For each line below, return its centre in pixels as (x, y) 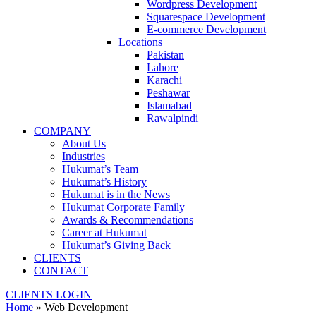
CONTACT (61, 271)
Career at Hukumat (104, 232)
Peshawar (168, 93)
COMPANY (62, 131)
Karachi (164, 80)
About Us (84, 144)
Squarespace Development (206, 17)
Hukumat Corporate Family (123, 207)
